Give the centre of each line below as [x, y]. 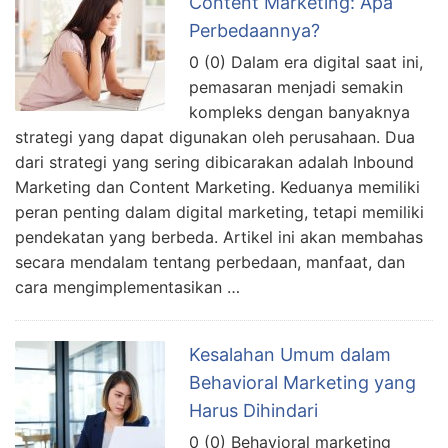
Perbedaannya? [254, 30]
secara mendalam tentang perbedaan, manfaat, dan [210, 261]
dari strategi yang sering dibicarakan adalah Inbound [214, 161]
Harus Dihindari [253, 410]
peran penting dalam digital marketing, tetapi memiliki [219, 211]
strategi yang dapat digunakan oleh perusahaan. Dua [215, 136]
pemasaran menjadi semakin [296, 86]
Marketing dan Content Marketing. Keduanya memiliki [217, 186]
